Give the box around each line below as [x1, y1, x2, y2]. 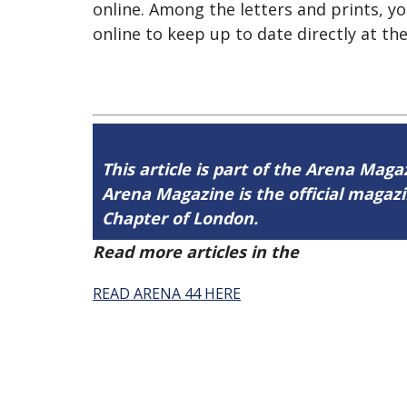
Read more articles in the [93, 241, 303, 263]
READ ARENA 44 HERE [93, 283, 241, 303]
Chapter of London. [102, 207, 258, 229]
